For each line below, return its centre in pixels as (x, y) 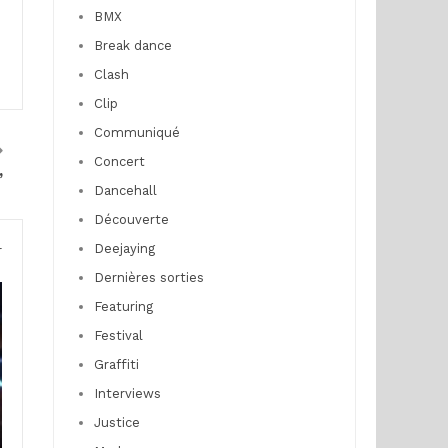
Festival (118, 335)
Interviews (127, 393)
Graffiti (116, 364)
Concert (119, 161)
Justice (116, 422)
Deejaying (124, 248)
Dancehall (125, 190)
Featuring (123, 306)
